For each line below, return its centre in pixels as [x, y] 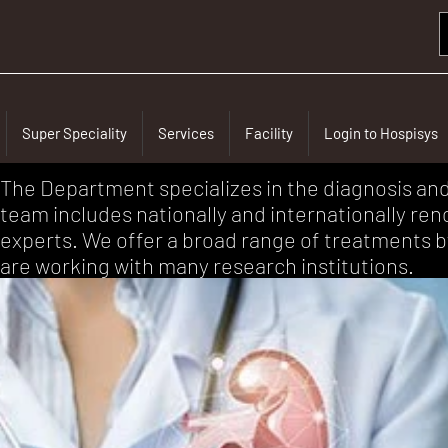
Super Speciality [74, 133]
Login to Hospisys [380, 133]
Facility [268, 133]
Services [185, 133]
